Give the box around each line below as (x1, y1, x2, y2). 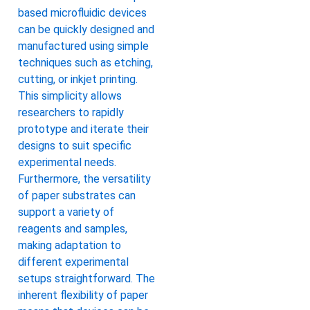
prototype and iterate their (18, 122, 149, 136)
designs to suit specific (18, 138, 131, 152)
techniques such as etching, (18, 55, 153, 69)
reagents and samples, (18, 221, 127, 235)
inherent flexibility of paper (18, 288, 148, 302)
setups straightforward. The (18, 271, 155, 285)
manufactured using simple (18, 39, 149, 53)
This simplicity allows (18, 89, 122, 102)
